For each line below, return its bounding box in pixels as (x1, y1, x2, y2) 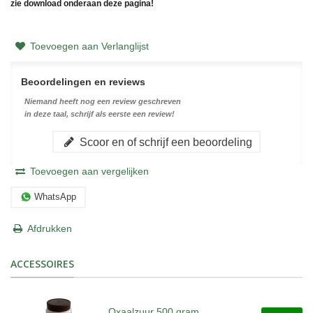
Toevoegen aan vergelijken (29, 165, 149, 177)
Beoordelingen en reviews (21, 75, 145, 87)
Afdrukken (27, 222, 72, 234)
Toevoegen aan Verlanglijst (29, 40, 149, 52)
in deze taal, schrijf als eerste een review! (24, 109, 175, 118)
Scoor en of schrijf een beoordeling (76, 135, 252, 148)
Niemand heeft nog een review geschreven (24, 96, 181, 105)
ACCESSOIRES (10, 256, 74, 270)
